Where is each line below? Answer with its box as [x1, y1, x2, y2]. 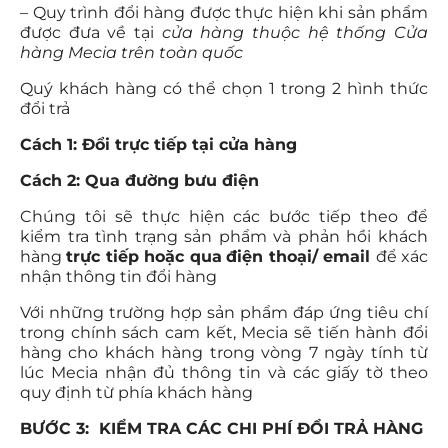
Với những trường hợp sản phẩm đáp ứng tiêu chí [20, 302, 428, 322]
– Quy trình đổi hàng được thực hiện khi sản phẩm [20, 2, 428, 22]
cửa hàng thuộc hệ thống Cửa [154, 22, 428, 42]
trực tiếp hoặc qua [66, 246, 222, 266]
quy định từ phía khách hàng [20, 382, 257, 402]
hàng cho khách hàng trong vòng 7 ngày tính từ [20, 342, 428, 362]
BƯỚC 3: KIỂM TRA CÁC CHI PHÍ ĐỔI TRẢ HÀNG [20, 418, 423, 438]
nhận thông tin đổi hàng [20, 266, 217, 286]
